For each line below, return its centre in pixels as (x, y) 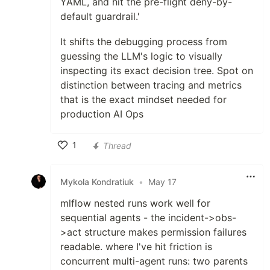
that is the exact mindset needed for (143, 100)
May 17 (162, 181)
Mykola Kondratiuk (97, 181)
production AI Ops (102, 114)
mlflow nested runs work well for (135, 203)
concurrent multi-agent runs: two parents (154, 261)
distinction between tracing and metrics (151, 85)
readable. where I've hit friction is (136, 247)
